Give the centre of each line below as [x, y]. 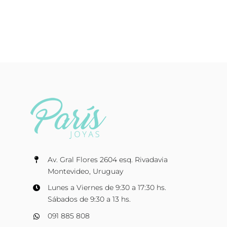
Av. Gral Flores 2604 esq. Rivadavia [107, 159]
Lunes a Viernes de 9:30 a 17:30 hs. [107, 188]
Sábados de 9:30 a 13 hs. [89, 199]
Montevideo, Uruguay [85, 171]
